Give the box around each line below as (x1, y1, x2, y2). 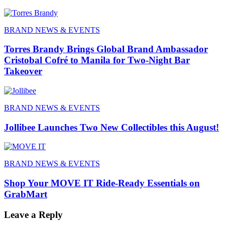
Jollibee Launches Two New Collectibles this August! (4, 122, 219, 133)
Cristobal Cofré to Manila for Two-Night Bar (4, 55, 190, 66)
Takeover (4, 66, 42, 77)
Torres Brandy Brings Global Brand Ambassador (4, 44, 208, 55)
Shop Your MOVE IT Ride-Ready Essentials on (4, 178, 200, 189)
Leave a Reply (4, 209, 63, 220)
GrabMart (4, 189, 47, 200)
